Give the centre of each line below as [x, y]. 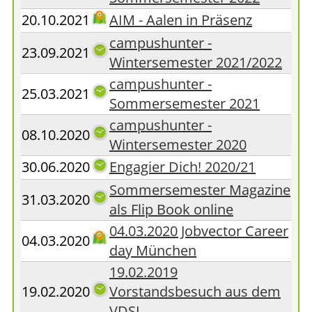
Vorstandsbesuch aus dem [195, 291]
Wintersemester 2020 [178, 145]
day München [153, 250]
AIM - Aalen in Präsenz [181, 20]
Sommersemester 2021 [185, 103]
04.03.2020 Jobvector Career [199, 231]
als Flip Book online [171, 209]
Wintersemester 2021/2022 [196, 62]
